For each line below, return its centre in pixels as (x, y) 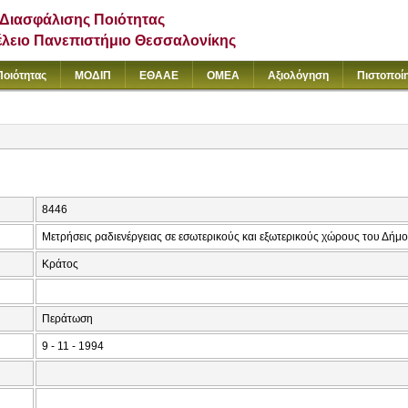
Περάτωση (67, 319)
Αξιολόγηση (298, 76)
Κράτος (60, 265)
